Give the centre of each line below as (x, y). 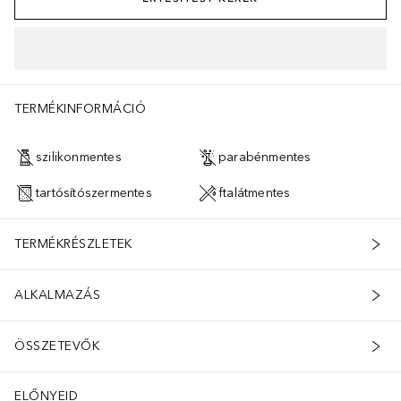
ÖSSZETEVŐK (57, 346)
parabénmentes (265, 158)
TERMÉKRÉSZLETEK (73, 244)
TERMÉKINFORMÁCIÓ (80, 108)
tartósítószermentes (94, 193)
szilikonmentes (79, 158)
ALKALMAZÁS (57, 295)
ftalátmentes (255, 193)
